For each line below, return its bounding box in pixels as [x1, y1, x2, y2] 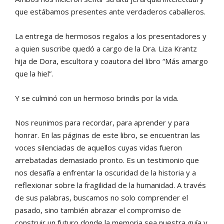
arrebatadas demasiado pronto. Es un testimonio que [15, 154, 199, 165]
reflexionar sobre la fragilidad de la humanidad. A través [15, 179, 206, 190]
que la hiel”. [15, 68, 53, 78]
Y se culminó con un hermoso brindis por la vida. [15, 92, 178, 103]
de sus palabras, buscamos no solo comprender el [15, 192, 188, 202]
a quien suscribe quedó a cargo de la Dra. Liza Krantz [15, 43, 197, 53]
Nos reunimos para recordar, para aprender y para [15, 117, 189, 127]
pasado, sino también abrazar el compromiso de [15, 204, 181, 215]
